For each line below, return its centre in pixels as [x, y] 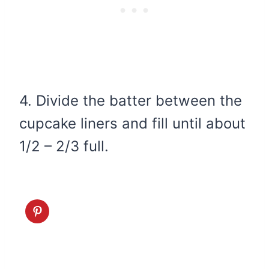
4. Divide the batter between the [131, 100]
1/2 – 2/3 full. [64, 146]
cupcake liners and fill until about [132, 123]
